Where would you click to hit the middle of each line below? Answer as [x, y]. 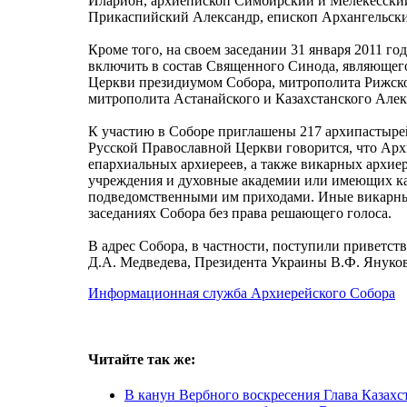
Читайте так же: [142, 360]
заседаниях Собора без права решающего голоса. [240, 213]
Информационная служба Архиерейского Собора [242, 293]
